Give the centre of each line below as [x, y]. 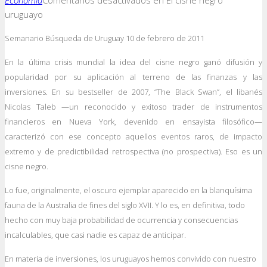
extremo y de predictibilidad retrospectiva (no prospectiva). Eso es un [133, 151]
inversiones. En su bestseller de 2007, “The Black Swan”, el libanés [133, 92]
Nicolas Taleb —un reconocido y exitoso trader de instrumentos [133, 107]
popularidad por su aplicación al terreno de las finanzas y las [133, 77]
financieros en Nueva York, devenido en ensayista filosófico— [133, 122]
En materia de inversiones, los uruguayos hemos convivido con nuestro [131, 259]
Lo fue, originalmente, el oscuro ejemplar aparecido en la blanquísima [128, 190]
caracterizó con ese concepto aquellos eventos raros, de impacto [133, 136]
